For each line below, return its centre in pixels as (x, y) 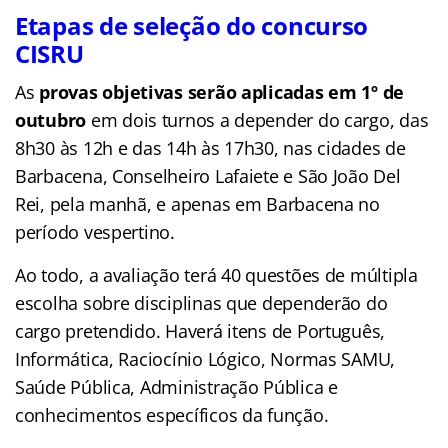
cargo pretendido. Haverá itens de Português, (200, 330)
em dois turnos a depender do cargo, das (257, 119)
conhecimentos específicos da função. (172, 414)
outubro (51, 119)
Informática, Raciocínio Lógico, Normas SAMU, (205, 358)
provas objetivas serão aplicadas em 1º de (222, 91)
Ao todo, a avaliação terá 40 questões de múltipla (216, 274)
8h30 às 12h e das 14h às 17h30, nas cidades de (210, 147)
